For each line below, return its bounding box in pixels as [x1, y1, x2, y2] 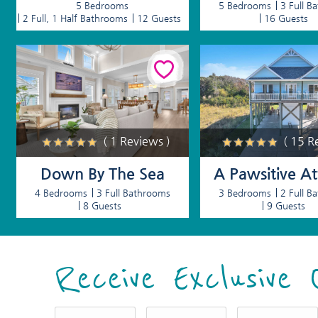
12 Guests [137, 13, 182, 24]
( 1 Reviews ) [103, 134, 171, 148]
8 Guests [82, 200, 121, 212]
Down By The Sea [40, 165, 165, 183]
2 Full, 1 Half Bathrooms [23, 13, 128, 24]
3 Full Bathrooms [96, 187, 170, 199]
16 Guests [263, 13, 308, 24]
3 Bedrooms [218, 187, 271, 199]
